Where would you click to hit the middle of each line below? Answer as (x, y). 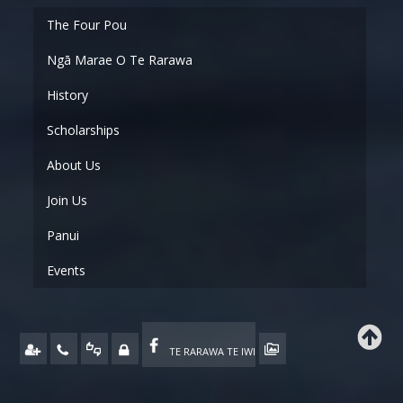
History (67, 94)
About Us (73, 165)
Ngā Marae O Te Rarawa (119, 59)
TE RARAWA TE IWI (213, 351)
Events (66, 270)
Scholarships (83, 130)
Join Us (67, 200)
